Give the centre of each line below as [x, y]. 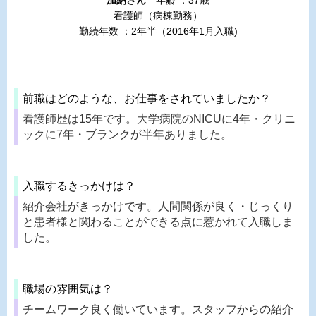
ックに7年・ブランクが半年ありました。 [127, 134]
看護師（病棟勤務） [158, 16]
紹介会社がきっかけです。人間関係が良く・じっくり [158, 206]
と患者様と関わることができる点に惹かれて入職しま [158, 221]
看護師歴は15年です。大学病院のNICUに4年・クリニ [159, 119]
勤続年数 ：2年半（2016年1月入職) [158, 31]
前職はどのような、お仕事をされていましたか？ [147, 98]
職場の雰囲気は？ [68, 288]
